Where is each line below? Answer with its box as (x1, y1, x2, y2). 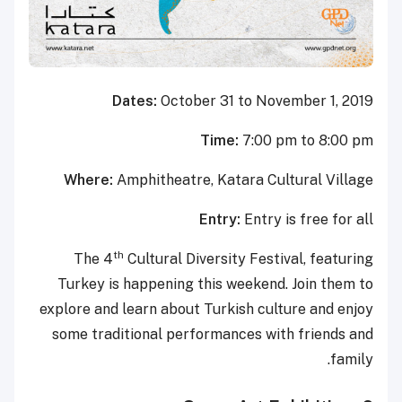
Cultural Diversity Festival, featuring (124, 249, 373, 267)
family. (330, 350, 373, 368)
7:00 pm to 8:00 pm (242, 131, 373, 149)
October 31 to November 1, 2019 (161, 92, 373, 109)
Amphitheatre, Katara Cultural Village (117, 170, 373, 188)
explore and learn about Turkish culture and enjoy (39, 300, 373, 318)
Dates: (112, 92, 161, 109)
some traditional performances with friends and (52, 325, 373, 343)
